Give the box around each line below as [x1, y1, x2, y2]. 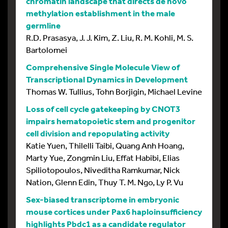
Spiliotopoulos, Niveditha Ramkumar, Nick [26, 164, 180, 176]
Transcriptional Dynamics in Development [26, 74, 188, 85]
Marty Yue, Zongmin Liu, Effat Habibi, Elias [26, 152, 180, 163]
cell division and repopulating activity [26, 128, 169, 139]
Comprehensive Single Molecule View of [26, 62, 180, 73]
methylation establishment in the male [26, 8, 175, 19]
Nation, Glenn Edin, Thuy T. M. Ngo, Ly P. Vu [26, 177, 183, 188]
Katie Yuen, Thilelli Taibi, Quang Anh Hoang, [26, 140, 184, 151]
